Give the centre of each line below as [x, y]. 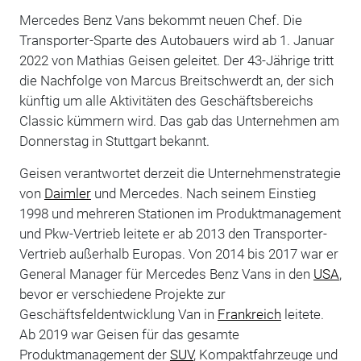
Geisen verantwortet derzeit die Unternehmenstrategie [180, 173]
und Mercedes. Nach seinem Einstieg [203, 193]
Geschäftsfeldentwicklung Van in [118, 314]
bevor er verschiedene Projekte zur [122, 294]
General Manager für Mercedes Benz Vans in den [166, 274]
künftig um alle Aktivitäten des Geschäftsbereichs [166, 100]
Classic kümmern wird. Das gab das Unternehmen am [179, 120]
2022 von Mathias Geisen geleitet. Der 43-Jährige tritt [176, 60]
